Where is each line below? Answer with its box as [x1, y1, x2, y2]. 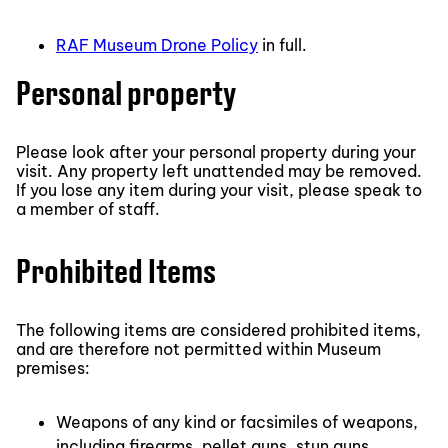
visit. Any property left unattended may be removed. [16, 160, 422, 181]
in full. [258, 34, 307, 55]
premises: [16, 357, 90, 378]
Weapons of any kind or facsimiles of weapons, [56, 411, 418, 432]
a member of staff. [16, 198, 160, 219]
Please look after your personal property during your [16, 141, 416, 162]
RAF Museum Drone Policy [56, 34, 258, 55]
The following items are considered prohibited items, [16, 319, 421, 340]
